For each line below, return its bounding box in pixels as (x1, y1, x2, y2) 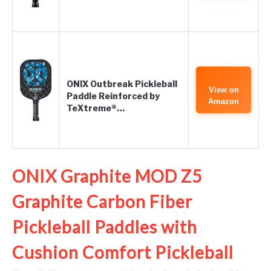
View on (208, 85, 239, 94)
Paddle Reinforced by (67, 91, 160, 101)
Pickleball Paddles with (12, 217, 197, 237)
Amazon (208, 97, 239, 106)
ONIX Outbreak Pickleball (67, 79, 177, 89)
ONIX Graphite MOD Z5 (12, 166, 202, 186)
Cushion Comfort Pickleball (12, 242, 233, 263)
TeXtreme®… (67, 103, 125, 113)
